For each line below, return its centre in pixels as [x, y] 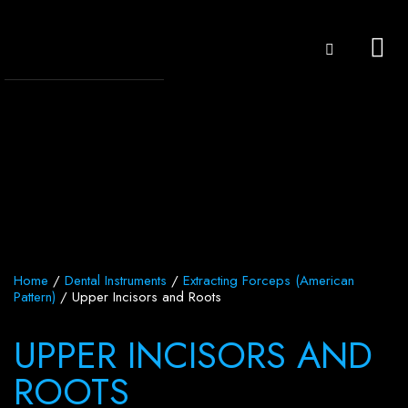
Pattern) [35, 297]
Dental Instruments [116, 280]
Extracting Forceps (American [269, 280]
